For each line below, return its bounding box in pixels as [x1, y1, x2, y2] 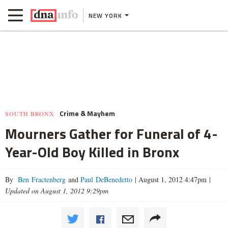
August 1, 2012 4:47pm [136, 175, 207, 184]
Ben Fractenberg [16, 175, 66, 184]
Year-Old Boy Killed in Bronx [5, 141, 179, 163]
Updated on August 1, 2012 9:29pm [5, 186, 108, 195]
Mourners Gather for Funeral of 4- [5, 123, 218, 145]
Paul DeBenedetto [78, 175, 132, 184]
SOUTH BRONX [5, 109, 54, 118]
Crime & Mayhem [60, 108, 115, 119]
